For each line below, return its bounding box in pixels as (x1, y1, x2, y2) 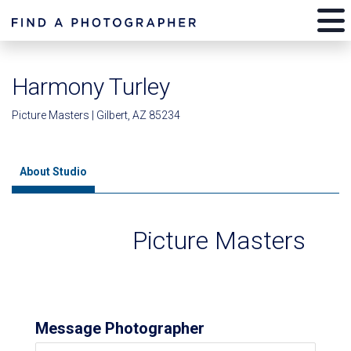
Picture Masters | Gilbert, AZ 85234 (12, 109, 180, 121)
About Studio (20, 165, 87, 178)
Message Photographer (35, 319, 204, 338)
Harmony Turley (12, 73, 170, 100)
